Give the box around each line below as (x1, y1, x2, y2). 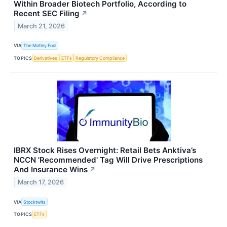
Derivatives (34, 55, 58, 61)
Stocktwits (23, 199, 46, 205)
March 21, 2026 (18, 22, 65, 30)
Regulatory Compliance (75, 55, 125, 61)
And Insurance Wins (14, 165, 88, 175)
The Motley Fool (23, 43, 57, 49)
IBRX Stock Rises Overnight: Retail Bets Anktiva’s (14, 145, 196, 156)
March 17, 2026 (18, 178, 64, 186)
